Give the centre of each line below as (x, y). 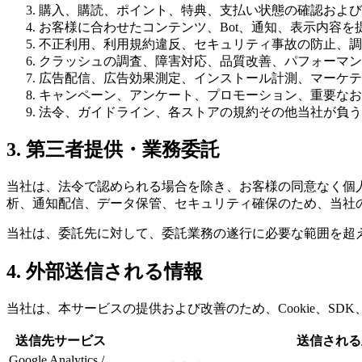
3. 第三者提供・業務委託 (113, 150)
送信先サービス (60, 341)
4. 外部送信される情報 (105, 272)
